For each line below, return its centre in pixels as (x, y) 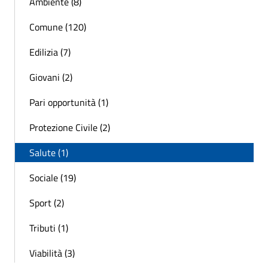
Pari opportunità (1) (69, 102)
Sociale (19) (53, 177)
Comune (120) (58, 27)
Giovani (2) (51, 77)
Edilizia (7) (50, 52)
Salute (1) (49, 152)
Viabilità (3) (52, 253)
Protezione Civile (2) (70, 127)
